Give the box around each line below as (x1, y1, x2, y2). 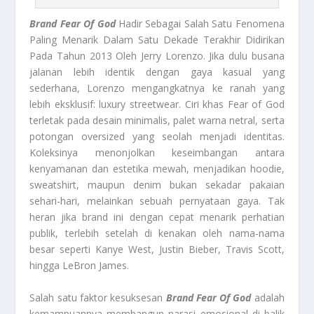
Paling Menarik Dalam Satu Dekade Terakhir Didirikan (29, 33, 285, 47)
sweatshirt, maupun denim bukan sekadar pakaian (29, 178, 285, 192)
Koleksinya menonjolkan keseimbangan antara (29, 146, 285, 160)
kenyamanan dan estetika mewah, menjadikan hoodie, (29, 162, 285, 176)
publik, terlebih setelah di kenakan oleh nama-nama (29, 226, 285, 240)
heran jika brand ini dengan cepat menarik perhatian (29, 210, 285, 224)
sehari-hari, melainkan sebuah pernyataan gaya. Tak (29, 194, 285, 208)
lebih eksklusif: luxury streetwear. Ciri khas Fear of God (29, 97, 285, 111)
